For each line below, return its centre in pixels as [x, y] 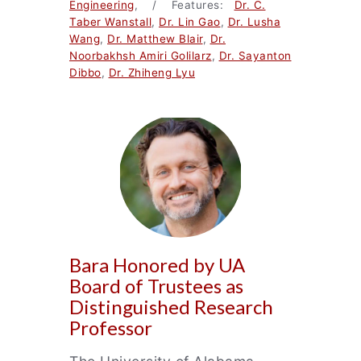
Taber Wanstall [110, 22]
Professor [111, 328]
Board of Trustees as [156, 286]
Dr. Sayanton [255, 56]
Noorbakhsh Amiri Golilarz [141, 56]
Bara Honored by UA [157, 265]
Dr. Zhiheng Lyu [151, 73]
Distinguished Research [171, 307]
